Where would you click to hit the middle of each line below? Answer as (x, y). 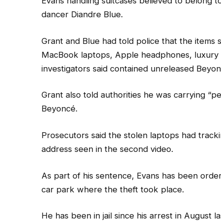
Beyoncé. (60, 109)
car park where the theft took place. (113, 189)
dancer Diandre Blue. (82, 15)
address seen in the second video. (108, 149)
